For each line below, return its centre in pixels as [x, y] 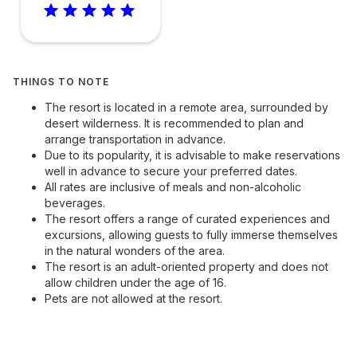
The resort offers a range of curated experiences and [187, 219]
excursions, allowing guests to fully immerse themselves [191, 235]
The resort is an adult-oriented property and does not [186, 267]
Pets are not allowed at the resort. [133, 298]
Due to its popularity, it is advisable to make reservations [192, 155]
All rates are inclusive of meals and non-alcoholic [173, 187]
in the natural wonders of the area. [135, 251]
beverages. [75, 203]
